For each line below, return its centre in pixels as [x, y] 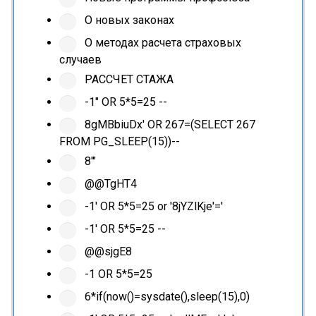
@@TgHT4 [109, 184]
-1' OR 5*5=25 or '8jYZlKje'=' [152, 207]
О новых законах [128, 20]
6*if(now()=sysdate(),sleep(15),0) [165, 297]
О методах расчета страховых [161, 43]
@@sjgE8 [107, 252]
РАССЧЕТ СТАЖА [127, 80]
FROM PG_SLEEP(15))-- [119, 142]
